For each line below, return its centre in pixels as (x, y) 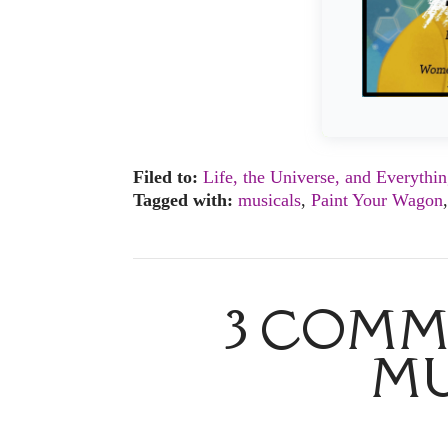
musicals (269, 199)
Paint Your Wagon (377, 199)
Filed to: (165, 177)
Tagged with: (183, 199)
